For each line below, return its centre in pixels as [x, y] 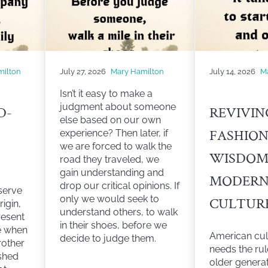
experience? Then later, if [114, 133]
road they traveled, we [109, 159]
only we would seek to [109, 199]
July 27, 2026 [83, 71]
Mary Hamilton [137, 71]
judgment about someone [118, 106]
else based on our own [110, 120]
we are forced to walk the [115, 146]
